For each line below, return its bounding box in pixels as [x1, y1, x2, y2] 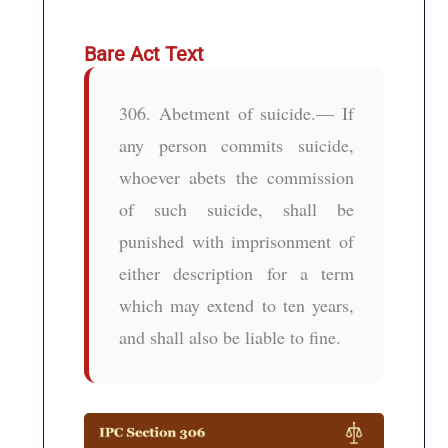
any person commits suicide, [119, 132, 354, 157]
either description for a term [119, 260, 354, 285]
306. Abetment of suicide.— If [119, 100, 354, 125]
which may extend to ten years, [119, 292, 354, 317]
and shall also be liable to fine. [119, 324, 342, 349]
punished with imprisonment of [119, 228, 354, 253]
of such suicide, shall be [119, 196, 354, 221]
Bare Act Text [84, 41, 205, 66]
